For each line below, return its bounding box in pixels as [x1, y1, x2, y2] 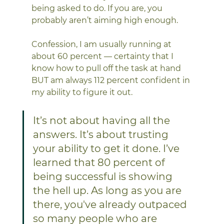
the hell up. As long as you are [32, 184, 184, 196]
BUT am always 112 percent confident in [31, 75, 192, 85]
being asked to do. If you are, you [31, 3, 164, 13]
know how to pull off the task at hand [31, 63, 183, 73]
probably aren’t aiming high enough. [31, 15, 180, 25]
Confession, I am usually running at [31, 39, 173, 49]
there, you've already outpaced [32, 198, 189, 210]
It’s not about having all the [32, 114, 172, 126]
